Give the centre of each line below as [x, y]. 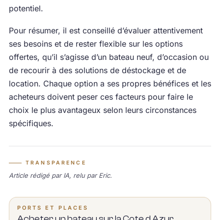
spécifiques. [31, 123]
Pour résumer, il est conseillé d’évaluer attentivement [106, 30]
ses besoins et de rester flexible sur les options [96, 44]
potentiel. [26, 8]
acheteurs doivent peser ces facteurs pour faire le [101, 97]
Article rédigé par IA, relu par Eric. [60, 175]
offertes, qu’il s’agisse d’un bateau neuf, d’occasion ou [109, 57]
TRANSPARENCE [56, 163]
